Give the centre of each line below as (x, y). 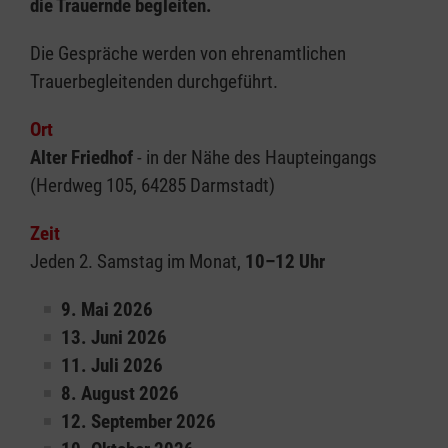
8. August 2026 (120, 394)
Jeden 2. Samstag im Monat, (137, 262)
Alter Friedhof (81, 158)
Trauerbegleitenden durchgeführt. (154, 82)
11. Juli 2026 (112, 366)
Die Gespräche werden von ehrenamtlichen (188, 54)
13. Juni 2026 (114, 338)
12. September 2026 (138, 422)
